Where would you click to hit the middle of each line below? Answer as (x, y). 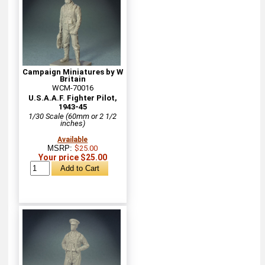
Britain (72, 79)
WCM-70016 (72, 88)
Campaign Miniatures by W (72, 72)
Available (73, 139)
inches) (72, 123)
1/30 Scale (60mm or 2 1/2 (73, 116)
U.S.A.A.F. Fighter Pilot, (72, 98)
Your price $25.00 (72, 157)
